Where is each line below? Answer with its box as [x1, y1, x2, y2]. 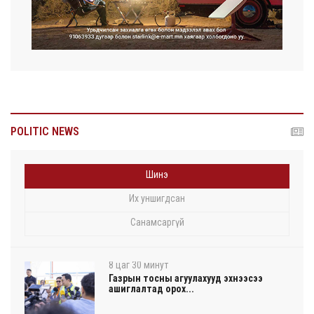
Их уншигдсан [129, 192, 185, 204]
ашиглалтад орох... [109, 282, 194, 294]
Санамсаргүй [130, 216, 184, 228]
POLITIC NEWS [11, 124, 79, 138]
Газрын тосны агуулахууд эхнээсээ [109, 272, 263, 284]
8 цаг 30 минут [109, 259, 168, 271]
